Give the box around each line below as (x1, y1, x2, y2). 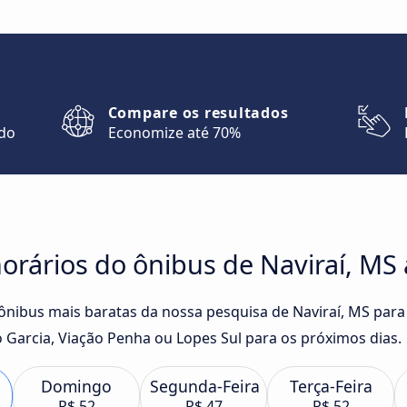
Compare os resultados (107, 103, 289, 123)
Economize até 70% (107, 123, 241, 143)
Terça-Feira (289, 375, 372, 397)
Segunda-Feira (150, 375, 260, 397)
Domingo (41, 375, 112, 397)
